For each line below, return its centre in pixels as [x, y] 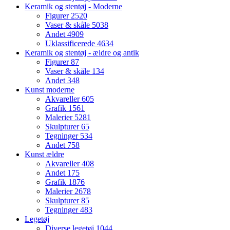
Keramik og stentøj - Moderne [73, 7]
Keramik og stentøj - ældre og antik [82, 53]
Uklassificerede [71, 44]
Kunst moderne [50, 90]
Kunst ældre [44, 155]
